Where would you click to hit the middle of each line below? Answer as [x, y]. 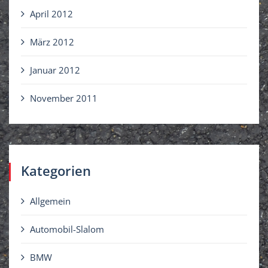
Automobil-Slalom [67, 229]
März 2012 [52, 42]
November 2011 [64, 98]
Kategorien [56, 171]
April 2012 [51, 14]
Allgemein [50, 201]
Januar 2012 [55, 70]
